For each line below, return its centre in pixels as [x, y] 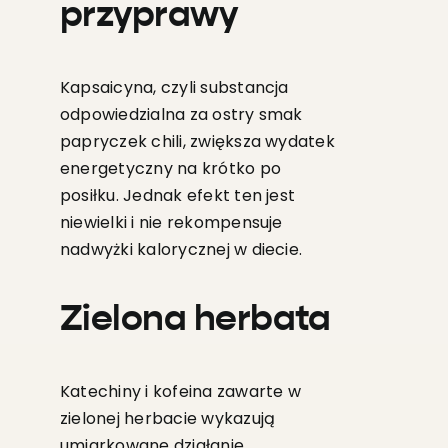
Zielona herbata [195, 320]
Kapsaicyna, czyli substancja [174, 88]
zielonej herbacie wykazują [167, 419]
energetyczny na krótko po [170, 169]
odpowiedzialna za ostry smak [181, 115]
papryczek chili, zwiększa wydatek [197, 142]
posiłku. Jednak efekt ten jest [177, 196]
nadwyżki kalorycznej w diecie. [181, 250]
